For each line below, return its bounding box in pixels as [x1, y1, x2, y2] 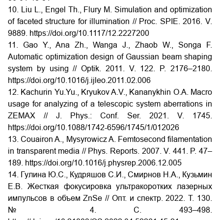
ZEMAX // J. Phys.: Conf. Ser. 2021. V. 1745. [8, 111, 212, 120]
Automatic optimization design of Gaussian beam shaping [8, 53, 212, 61]
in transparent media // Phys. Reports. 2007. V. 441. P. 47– [8, 147, 212, 155]
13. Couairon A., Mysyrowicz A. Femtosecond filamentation [8, 135, 212, 143]
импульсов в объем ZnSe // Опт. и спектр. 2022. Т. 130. [8, 194, 212, 202]
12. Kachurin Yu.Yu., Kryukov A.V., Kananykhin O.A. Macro [8, 88, 212, 96]
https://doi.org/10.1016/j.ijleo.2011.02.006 [8, 76, 151, 84]
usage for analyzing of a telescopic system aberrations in [8, 100, 212, 108]
